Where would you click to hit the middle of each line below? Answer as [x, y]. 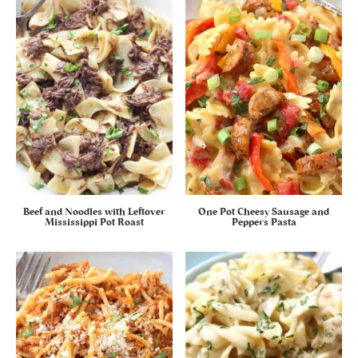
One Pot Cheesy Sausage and [264, 212]
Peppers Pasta [264, 223]
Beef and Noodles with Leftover [94, 212]
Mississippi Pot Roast [94, 223]
